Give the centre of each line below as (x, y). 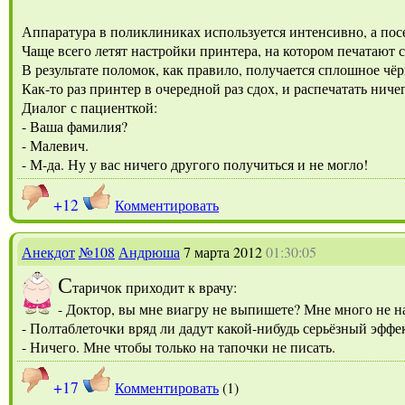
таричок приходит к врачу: (156, 287)
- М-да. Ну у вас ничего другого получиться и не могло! (195, 164)
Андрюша (149, 251)
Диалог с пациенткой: (89, 107)
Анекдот (48, 251)
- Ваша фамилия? (75, 126)
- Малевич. (55, 145)
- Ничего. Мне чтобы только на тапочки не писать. (179, 346)
